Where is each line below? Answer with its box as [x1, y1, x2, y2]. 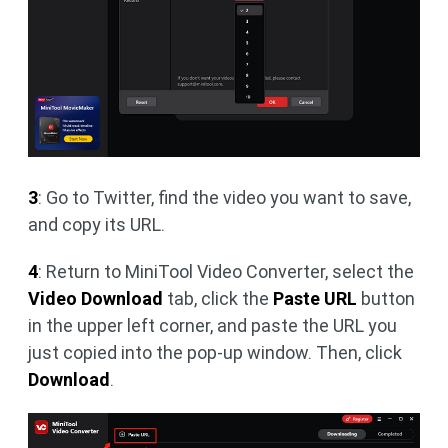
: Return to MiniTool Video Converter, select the [38, 260, 414, 282]
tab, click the [163, 287, 273, 309]
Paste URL [273, 287, 357, 309]
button [357, 287, 415, 309]
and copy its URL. [28, 213, 165, 235]
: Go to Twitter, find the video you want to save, [38, 186, 411, 208]
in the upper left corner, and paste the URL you [28, 314, 397, 336]
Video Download [28, 287, 163, 309]
